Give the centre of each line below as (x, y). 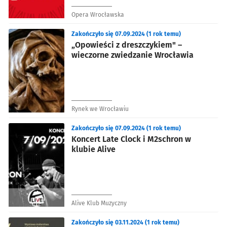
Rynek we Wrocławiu (100, 109)
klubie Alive (93, 149)
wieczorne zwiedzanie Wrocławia (133, 55)
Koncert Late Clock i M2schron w (131, 139)
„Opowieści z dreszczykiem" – (127, 45)
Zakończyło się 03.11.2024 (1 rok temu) (125, 222)
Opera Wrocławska (98, 14)
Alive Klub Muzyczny (99, 203)
